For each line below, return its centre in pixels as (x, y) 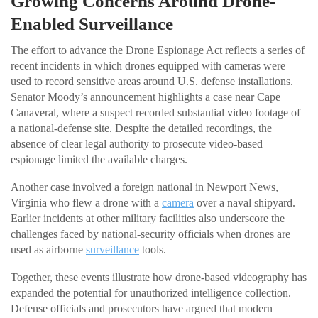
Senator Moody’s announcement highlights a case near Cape (146, 97)
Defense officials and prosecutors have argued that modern (142, 309)
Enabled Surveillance (92, 24)
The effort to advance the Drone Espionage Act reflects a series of (158, 50)
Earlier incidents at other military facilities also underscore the (148, 219)
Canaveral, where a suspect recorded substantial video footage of (155, 113)
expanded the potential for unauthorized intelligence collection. (151, 293)
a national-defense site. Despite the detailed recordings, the (141, 128)
